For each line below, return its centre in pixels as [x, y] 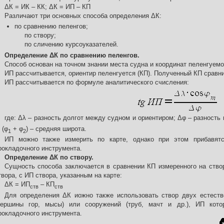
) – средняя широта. [56, 128]
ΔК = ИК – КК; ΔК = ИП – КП [47, 7]
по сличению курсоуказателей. [71, 44]
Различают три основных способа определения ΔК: [83, 16]
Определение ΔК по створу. [49, 157]
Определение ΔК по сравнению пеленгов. [72, 55]
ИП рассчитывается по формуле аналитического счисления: [97, 82]
